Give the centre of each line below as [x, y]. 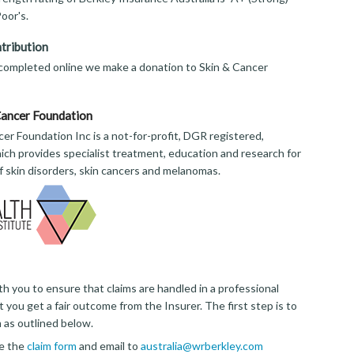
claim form [51, 345]
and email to [108, 345]
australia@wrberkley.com [201, 345]
